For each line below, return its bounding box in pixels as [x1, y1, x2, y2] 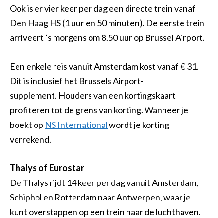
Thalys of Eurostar [10, 162, 84, 173]
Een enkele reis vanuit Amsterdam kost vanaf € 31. [10, 60, 199, 72]
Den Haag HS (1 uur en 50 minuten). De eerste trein [10, 18, 204, 29]
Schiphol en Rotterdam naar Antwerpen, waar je [10, 191, 191, 202]
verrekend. [10, 133, 53, 145]
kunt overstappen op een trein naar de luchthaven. [10, 206, 200, 217]
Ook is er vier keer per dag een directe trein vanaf [10, 3, 196, 14]
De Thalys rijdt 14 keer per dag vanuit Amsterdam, [10, 177, 198, 188]
